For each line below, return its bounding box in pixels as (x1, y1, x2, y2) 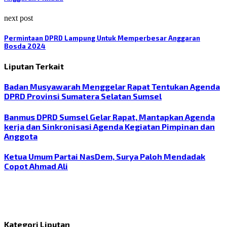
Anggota (4, 131, 37, 141)
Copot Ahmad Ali (4, 161, 68, 171)
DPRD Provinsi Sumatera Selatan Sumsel (4, 91, 162, 101)
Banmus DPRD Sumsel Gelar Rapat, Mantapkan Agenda (4, 111, 215, 122)
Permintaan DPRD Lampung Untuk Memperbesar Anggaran (4, 33, 200, 42)
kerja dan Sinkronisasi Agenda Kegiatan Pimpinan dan (4, 121, 215, 131)
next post (4, 13, 33, 22)
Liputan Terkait (4, 61, 64, 71)
